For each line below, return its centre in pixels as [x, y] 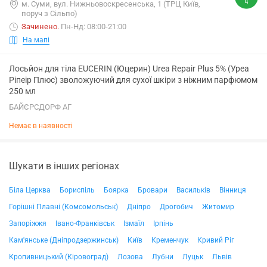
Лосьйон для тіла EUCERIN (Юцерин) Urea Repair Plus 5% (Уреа [129, 69]
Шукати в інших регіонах [64, 166]
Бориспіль [77, 190]
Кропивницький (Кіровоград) [59, 257]
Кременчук [170, 240]
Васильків [193, 190]
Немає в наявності [41, 126]
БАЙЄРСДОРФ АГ [40, 107]
